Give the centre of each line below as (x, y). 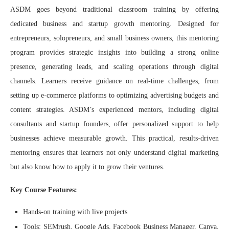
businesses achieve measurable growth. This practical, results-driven (114, 138)
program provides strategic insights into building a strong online (114, 52)
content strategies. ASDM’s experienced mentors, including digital (114, 109)
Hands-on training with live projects (75, 212)
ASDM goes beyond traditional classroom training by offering (114, 9)
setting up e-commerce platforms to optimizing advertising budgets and (114, 95)
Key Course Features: (44, 190)
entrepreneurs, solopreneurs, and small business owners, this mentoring (114, 38)
